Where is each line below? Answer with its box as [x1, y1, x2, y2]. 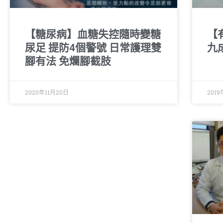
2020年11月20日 [25, 88, 69, 96]
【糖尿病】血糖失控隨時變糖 [25, 28, 161, 40]
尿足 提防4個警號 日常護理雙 [25, 41, 161, 54]
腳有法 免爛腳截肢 [25, 55, 111, 67]
